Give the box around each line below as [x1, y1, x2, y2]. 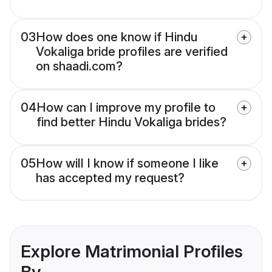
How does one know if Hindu [36, 30, 197, 45]
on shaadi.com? [36, 59, 123, 74]
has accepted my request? [36, 171, 185, 186]
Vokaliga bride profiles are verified [36, 44, 228, 59]
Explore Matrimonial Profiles [21, 241, 243, 262]
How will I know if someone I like [36, 156, 219, 171]
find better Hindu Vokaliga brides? [36, 115, 226, 130]
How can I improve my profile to [36, 100, 216, 115]
